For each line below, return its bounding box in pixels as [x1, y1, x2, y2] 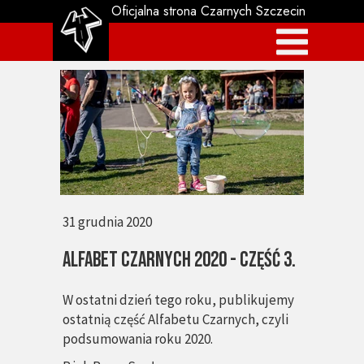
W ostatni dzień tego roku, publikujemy [63, 291, 294, 309]
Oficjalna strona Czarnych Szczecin [110, 2, 305, 20]
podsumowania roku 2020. [63, 330, 213, 348]
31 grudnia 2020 [63, 213, 152, 231]
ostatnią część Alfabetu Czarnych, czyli [63, 310, 288, 328]
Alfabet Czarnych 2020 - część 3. [63, 248, 296, 273]
